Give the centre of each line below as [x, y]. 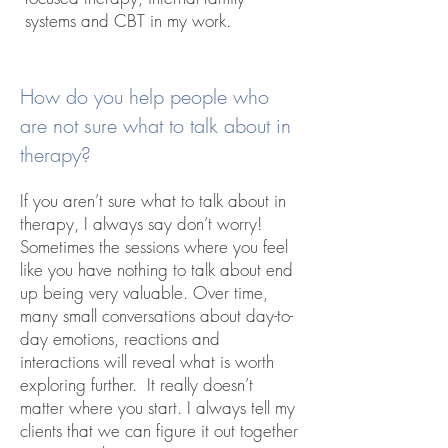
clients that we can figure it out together [159, 430]
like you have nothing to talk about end [156, 269]
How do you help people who [144, 96]
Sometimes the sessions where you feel [154, 246]
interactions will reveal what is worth [147, 361]
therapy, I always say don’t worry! [141, 223]
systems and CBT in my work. [128, 20]
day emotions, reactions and [120, 338]
